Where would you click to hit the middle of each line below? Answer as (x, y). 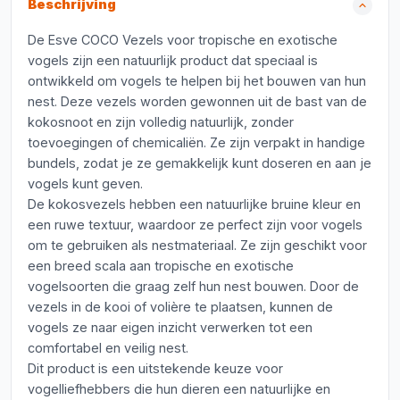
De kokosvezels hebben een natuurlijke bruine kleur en (194, 204)
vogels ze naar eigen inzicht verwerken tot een (170, 327)
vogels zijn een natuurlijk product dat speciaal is (173, 60)
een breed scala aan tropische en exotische (161, 266)
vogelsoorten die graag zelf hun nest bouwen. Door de (193, 286)
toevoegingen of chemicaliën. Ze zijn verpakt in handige (196, 142)
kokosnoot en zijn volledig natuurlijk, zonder (161, 122)
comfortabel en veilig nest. (108, 348)
